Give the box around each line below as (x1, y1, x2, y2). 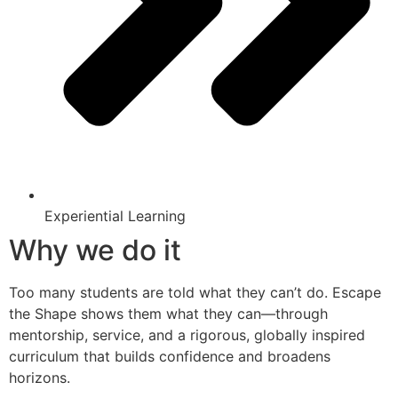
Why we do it (9, 232, 181, 267)
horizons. (9, 368, 70, 386)
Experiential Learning (44, 206, 186, 225)
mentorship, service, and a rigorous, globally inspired (9, 325, 365, 344)
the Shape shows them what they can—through (9, 304, 328, 322)
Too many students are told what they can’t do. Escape (9, 283, 381, 301)
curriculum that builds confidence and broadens (9, 346, 330, 365)
